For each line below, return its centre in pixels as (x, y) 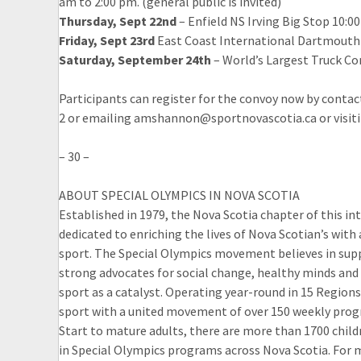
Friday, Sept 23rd (107, 41)
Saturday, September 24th (135, 60)
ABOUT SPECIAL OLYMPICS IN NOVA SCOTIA (179, 195)
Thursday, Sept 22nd (118, 21)
